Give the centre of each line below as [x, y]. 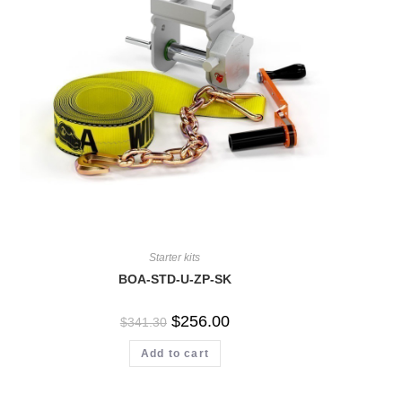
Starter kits [175, 257]
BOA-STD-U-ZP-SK [175, 279]
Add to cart [175, 353]
